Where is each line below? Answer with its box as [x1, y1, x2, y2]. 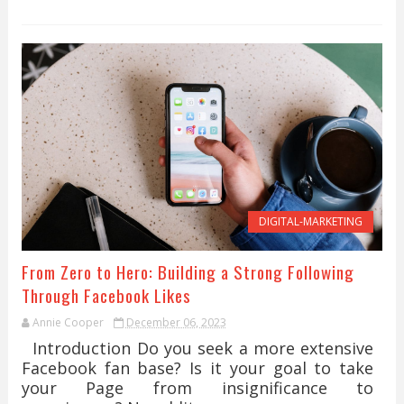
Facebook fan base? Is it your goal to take [21, 357, 374, 379]
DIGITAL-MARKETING [259, 214, 363, 229]
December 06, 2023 [125, 315, 226, 330]
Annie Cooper [32, 315, 104, 330]
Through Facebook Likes [21, 282, 191, 308]
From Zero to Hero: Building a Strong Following [21, 259, 354, 284]
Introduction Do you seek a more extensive [21, 337, 374, 359]
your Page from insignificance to [21, 377, 374, 399]
